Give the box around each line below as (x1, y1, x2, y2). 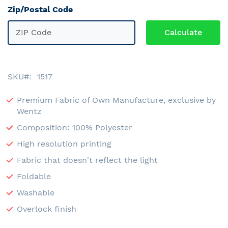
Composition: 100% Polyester (17, 122, 132, 132)
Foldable (17, 171, 51, 181)
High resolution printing (17, 138, 111, 149)
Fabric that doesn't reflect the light (17, 155, 158, 165)
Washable (17, 187, 54, 197)
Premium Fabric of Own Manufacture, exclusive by (17, 95, 216, 105)
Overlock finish (17, 204, 76, 214)
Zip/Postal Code (8, 4, 73, 14)
